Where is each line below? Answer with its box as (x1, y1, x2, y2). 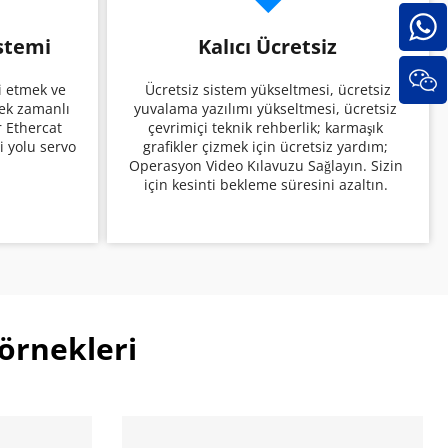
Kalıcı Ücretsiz (198, 32, 337, 60)
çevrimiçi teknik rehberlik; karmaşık (148, 117, 383, 137)
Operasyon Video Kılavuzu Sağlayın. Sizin (128, 155, 403, 175)
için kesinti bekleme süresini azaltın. (143, 174, 392, 194)
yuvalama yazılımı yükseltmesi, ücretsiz (134, 98, 397, 118)
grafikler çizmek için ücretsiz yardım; (143, 136, 388, 156)
